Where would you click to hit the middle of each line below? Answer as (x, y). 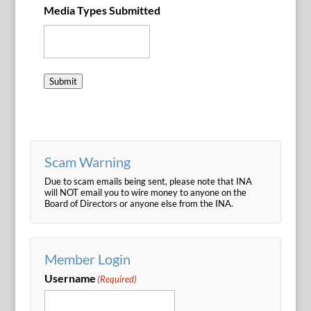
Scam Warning (87, 161)
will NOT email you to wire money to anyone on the (145, 192)
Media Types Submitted (102, 10)
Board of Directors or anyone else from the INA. (138, 203)
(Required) (117, 279)
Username (70, 278)
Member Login (87, 259)
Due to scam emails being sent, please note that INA (148, 181)
